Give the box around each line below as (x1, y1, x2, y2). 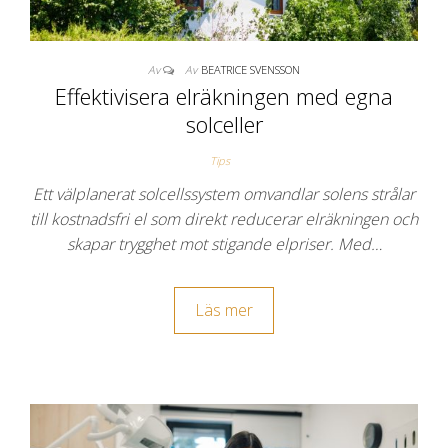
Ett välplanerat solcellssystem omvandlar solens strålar (33, 183, 415, 206)
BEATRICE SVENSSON (201, 62, 300, 78)
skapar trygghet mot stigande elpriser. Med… (66, 233, 382, 256)
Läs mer (195, 299, 253, 322)
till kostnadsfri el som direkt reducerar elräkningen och (30, 208, 418, 231)
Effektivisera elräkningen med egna (55, 81, 393, 112)
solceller (185, 109, 263, 140)
